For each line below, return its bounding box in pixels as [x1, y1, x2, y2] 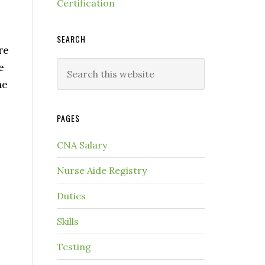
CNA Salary [57, 139, 107, 151]
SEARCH [57, 33, 86, 45]
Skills [57, 215, 79, 227]
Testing [57, 241, 91, 253]
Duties [57, 190, 86, 202]
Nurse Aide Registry [57, 164, 147, 176]
